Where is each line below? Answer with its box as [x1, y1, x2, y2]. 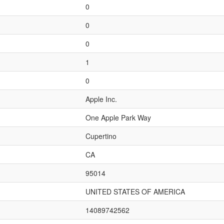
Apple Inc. [85, 94, 117, 104]
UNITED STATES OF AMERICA [85, 186, 185, 196]
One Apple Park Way [85, 112, 151, 122]
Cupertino [85, 131, 116, 141]
